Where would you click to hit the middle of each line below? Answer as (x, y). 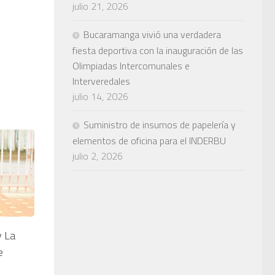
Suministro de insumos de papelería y (160, 124)
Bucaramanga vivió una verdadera (152, 34)
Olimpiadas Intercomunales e (131, 65)
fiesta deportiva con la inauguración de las (158, 50)
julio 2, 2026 (98, 156)
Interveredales (101, 81)
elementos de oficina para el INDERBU (149, 140)
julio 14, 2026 (100, 96)
